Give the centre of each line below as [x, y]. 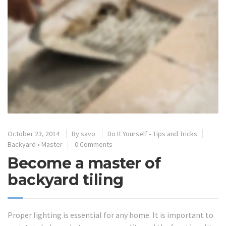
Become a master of [84, 163]
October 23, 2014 [34, 133]
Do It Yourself [127, 133]
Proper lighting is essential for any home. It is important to [110, 215]
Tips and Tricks [175, 133]
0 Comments [94, 144]
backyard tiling [66, 180]
